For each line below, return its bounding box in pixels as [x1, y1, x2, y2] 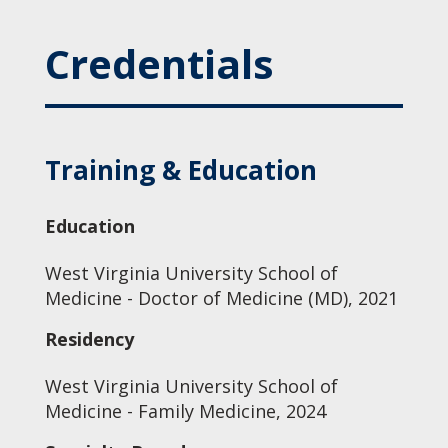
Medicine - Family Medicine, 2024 [44, 399, 326, 423]
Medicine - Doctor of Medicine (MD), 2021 [44, 286, 398, 310]
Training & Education [44, 152, 317, 188]
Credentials [44, 36, 274, 91]
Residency [44, 327, 134, 351]
